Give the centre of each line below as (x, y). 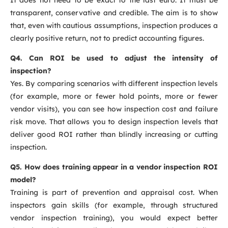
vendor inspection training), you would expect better (114, 218)
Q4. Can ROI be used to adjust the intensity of (114, 58)
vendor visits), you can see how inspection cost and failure (114, 109)
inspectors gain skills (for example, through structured (114, 205)
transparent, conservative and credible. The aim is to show (114, 12)
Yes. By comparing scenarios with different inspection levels (114, 84)
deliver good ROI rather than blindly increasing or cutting (114, 135)
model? (23, 180)
